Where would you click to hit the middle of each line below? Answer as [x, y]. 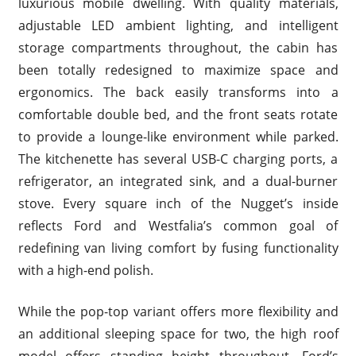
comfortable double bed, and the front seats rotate [178, 114]
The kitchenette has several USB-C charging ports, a [178, 159]
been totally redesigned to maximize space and [178, 70]
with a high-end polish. [85, 270]
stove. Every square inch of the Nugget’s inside [178, 203]
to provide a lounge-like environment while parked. [178, 137]
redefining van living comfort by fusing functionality [178, 248]
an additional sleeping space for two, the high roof [178, 334]
